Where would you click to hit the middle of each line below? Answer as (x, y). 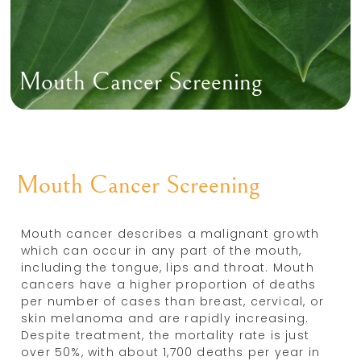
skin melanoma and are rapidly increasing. (165, 318)
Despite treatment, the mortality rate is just (166, 335)
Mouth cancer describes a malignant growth (170, 233)
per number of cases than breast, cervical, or (173, 301)
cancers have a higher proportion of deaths (169, 284)
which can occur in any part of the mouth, (162, 250)
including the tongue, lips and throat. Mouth (168, 267)
